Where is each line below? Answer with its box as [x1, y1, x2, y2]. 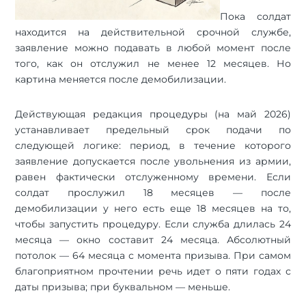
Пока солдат [220, 10, 291, 23]
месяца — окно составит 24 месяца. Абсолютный [15, 233, 291, 246]
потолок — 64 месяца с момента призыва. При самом [15, 249, 291, 262]
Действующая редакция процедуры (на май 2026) [15, 107, 291, 120]
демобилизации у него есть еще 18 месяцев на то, [15, 201, 291, 214]
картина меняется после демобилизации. [15, 72, 227, 85]
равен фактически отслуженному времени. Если [15, 170, 291, 183]
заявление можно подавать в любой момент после [15, 41, 291, 54]
